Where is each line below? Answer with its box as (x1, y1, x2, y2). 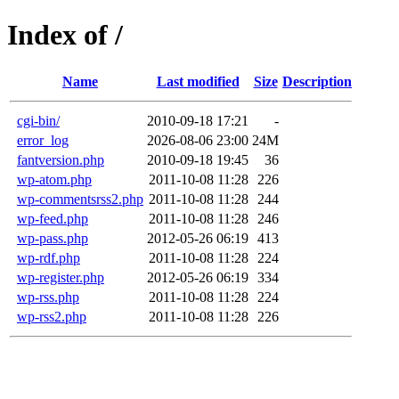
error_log (17, 132, 69, 148)
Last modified (156, 73, 240, 89)
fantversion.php (17, 151, 104, 167)
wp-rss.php (17, 289, 79, 305)
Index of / (7, 19, 123, 52)
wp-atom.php (17, 171, 92, 187)
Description (282, 73, 352, 89)
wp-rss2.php (17, 308, 86, 324)
